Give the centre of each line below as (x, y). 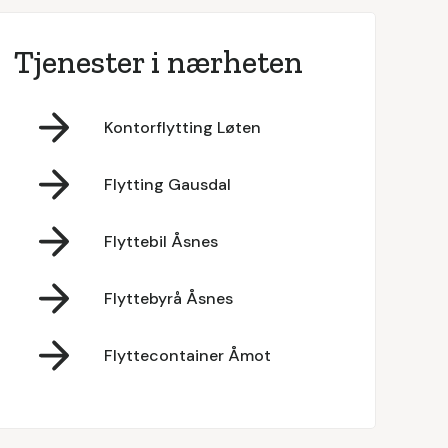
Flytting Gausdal (167, 184)
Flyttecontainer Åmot (187, 355)
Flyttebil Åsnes (160, 241)
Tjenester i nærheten (158, 62)
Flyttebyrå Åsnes (168, 298)
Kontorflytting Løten (182, 127)
